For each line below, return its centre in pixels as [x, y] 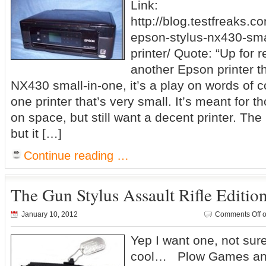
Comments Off [238, 214]
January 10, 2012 [50, 214]
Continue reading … [76, 156]
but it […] [36, 133]
